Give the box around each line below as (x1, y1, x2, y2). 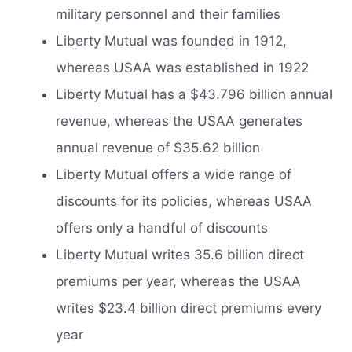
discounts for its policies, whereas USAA (56, 193, 312, 210)
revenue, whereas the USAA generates (56, 113, 302, 130)
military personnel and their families (56, 6, 280, 23)
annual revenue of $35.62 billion (56, 140, 260, 156)
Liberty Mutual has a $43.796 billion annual (56, 86, 332, 103)
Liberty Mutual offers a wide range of (56, 167, 291, 183)
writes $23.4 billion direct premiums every (56, 300, 321, 317)
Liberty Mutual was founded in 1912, (56, 33, 287, 49)
